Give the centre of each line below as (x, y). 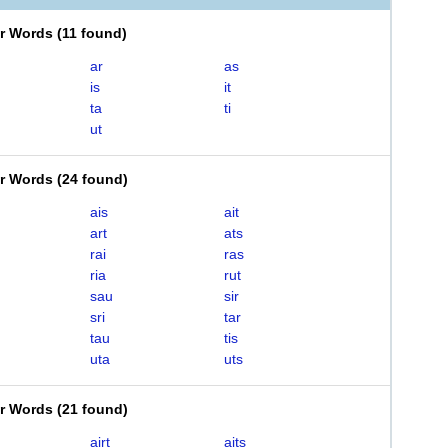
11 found (92, 33)
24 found (92, 179)
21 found (92, 409)
